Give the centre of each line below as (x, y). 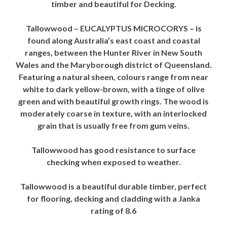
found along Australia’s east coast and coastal (113, 40)
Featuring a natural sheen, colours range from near (113, 77)
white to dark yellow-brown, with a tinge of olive (113, 89)
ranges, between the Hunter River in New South (113, 52)
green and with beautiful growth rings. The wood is (113, 101)
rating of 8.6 (113, 211)
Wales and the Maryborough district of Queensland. (113, 65)
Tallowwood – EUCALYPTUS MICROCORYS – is (113, 28)
